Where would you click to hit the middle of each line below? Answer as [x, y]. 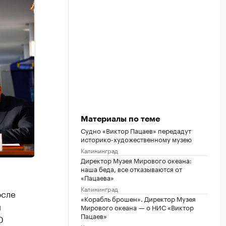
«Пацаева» [97, 177]
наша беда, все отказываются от [131, 168]
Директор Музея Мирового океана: [136, 160]
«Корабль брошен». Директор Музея [138, 198]
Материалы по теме [120, 119]
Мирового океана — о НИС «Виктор [137, 207]
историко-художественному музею [136, 138]
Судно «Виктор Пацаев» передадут [136, 130]
